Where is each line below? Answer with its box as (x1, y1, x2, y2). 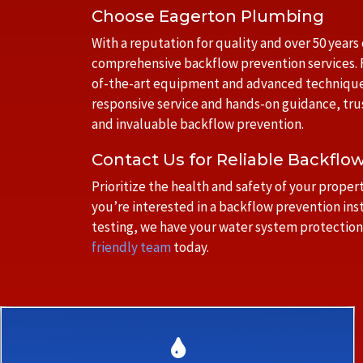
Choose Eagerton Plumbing (92, 6, 324, 26)
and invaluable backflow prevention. (92, 115, 304, 133)
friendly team (92, 238, 171, 256)
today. (171, 238, 209, 256)
